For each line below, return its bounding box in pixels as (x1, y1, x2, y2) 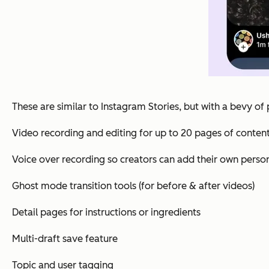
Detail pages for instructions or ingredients (12, 206, 201, 218)
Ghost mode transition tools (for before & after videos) (12, 180, 255, 192)
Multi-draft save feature (12, 232, 118, 244)
